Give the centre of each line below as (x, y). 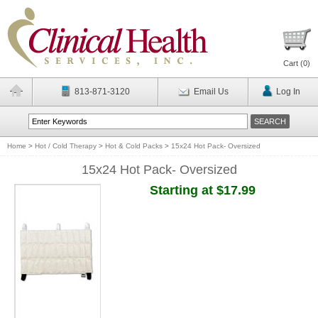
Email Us (211, 92)
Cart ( (293, 63)
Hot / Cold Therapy (66, 146)
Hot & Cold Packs (134, 146)
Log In (288, 92)
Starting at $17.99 (202, 190)
